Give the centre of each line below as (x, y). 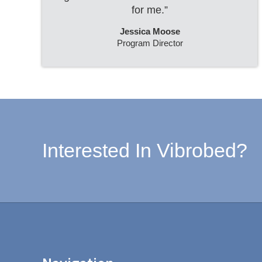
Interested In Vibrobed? (144, 150)
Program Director (150, 43)
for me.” (150, 10)
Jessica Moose (150, 31)
